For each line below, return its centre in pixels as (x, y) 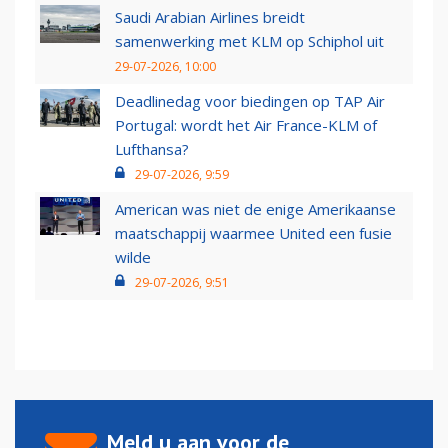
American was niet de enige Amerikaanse (255, 209)
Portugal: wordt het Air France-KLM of (246, 125)
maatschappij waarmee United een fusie (253, 233)
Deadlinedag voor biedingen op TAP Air (250, 101)
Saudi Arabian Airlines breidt (210, 17)
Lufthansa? (152, 149)
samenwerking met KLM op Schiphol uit (249, 41)
